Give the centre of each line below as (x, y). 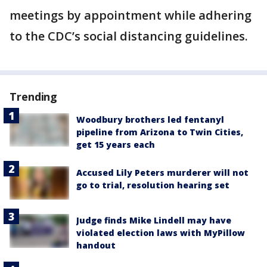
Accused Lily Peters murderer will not (162, 173)
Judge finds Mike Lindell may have (154, 221)
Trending (34, 97)
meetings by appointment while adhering (131, 15)
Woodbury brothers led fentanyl (150, 120)
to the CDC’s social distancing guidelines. (130, 36)
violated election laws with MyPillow (161, 233)
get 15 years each (116, 145)
